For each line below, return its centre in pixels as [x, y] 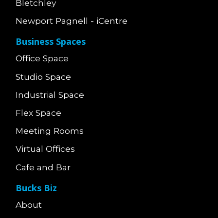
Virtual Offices [45, 149]
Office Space [42, 58]
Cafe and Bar [43, 167]
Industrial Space [50, 94]
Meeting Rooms [50, 131]
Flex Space [38, 112]
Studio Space [43, 76]
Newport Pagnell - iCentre [72, 20]
